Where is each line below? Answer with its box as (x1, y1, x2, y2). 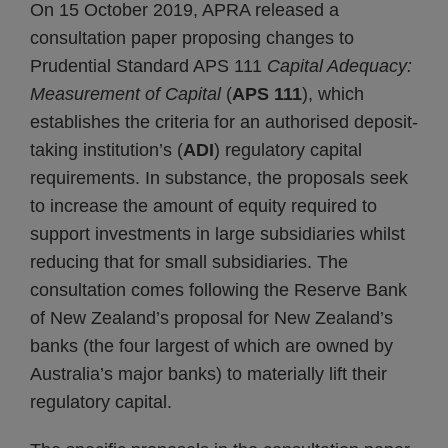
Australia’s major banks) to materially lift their (30, 364, 387, 384)
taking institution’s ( (30, 140, 183, 160)
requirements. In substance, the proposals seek (30, 168, 408, 188)
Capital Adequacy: (267, 56, 412, 76)
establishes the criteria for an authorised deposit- (30, 112, 418, 132)
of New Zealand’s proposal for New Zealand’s (30, 308, 393, 328)
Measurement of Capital (30, 84, 221, 104)
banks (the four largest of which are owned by (30, 336, 393, 356)
